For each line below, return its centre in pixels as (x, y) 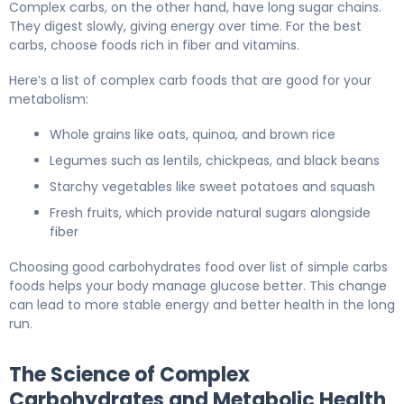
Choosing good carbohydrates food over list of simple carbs (198, 266)
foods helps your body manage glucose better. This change (198, 285)
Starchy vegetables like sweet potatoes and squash (212, 186)
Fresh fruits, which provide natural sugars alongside (210, 212)
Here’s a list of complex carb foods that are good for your (190, 80)
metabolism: (49, 99)
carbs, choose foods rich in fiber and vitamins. (154, 45)
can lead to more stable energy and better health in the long (202, 304)
